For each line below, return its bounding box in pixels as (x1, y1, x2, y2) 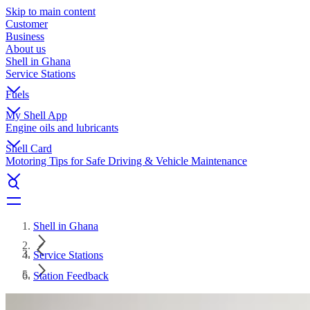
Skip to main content (6, 6, 95, 17)
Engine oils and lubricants (6, 122, 118, 134)
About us (6, 43, 46, 55)
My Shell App (6, 109, 67, 121)
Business (6, 30, 44, 42)
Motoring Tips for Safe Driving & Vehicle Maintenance (6, 155, 247, 167)
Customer (6, 18, 48, 30)
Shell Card (6, 143, 52, 154)
